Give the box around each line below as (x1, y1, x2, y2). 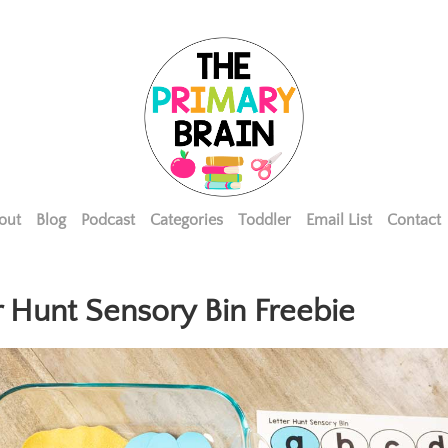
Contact (386, 211, 441, 230)
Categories (149, 211, 223, 230)
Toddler (237, 211, 291, 230)
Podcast (80, 211, 135, 230)
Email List (305, 211, 372, 230)
